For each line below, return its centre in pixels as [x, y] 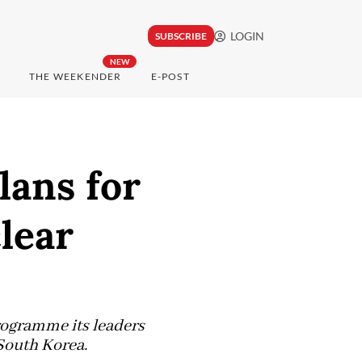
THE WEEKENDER [75, 77]
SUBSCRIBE [181, 36]
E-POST [170, 77]
